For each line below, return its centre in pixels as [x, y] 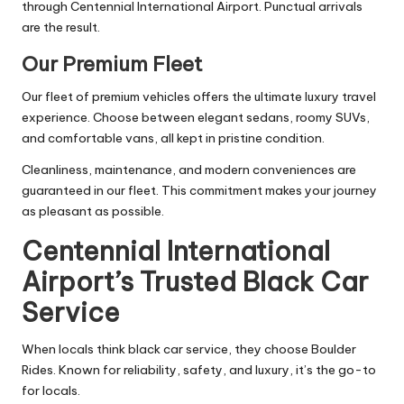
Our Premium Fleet [112, 64]
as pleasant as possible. [93, 211]
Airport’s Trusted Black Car [195, 282]
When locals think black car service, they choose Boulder [189, 349]
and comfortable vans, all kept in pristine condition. [173, 138]
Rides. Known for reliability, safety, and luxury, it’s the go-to [199, 370]
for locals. [51, 391]
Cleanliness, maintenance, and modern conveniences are [189, 170]
